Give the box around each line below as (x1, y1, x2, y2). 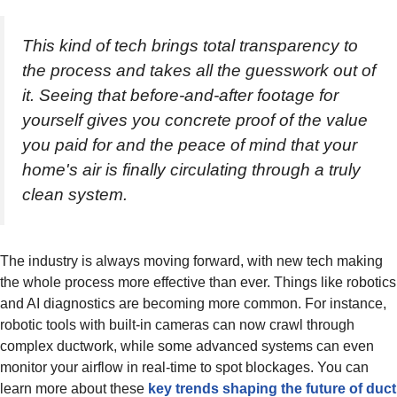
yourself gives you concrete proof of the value (22, 110, 368, 129)
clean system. (22, 184, 128, 204)
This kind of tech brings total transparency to (22, 35, 358, 55)
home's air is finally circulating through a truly (22, 160, 361, 179)
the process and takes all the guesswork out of (22, 60, 376, 80)
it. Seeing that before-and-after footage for (22, 85, 339, 105)
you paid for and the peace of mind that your (22, 135, 357, 154)
